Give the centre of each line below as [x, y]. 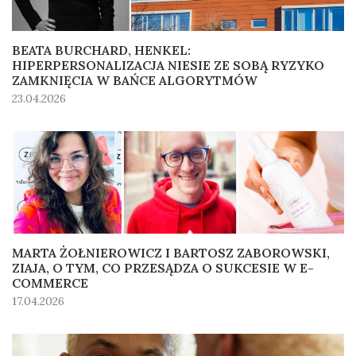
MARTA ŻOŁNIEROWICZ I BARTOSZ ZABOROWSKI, [171, 253]
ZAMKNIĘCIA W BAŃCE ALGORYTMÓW [135, 81]
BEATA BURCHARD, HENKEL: [101, 50]
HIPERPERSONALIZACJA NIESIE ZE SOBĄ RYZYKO [168, 66]
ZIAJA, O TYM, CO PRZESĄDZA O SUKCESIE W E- [163, 268]
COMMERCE [50, 283]
